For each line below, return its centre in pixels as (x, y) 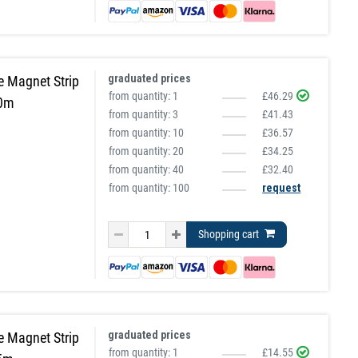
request (282, 188)
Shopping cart (229, 235)
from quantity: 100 (149, 188)
